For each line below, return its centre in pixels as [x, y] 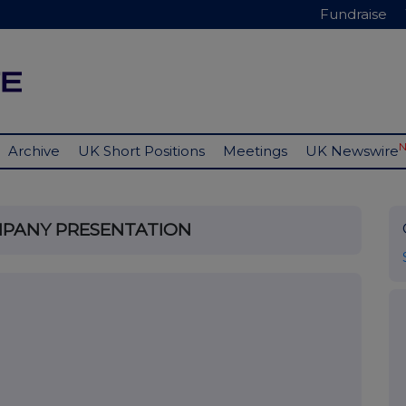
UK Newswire [352, 151]
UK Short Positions [141, 151]
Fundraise [353, 14]
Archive [34, 151]
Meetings [255, 151]
